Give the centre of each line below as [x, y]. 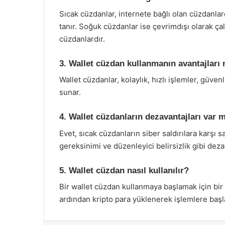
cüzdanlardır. [82, 39]
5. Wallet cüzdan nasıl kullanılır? [124, 170]
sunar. [70, 92]
